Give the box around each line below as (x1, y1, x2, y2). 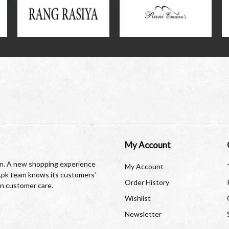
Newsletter (125, 210, 162, 218)
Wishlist (125, 194, 151, 202)
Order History (125, 178, 169, 187)
